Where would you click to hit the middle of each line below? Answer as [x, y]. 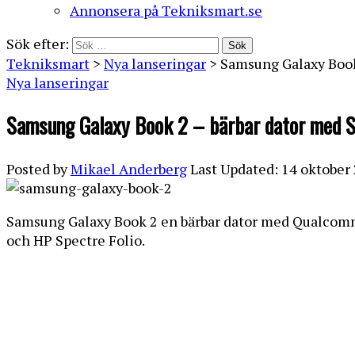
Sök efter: [38, 43]
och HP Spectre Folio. [76, 240]
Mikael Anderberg [129, 168]
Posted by [37, 168]
